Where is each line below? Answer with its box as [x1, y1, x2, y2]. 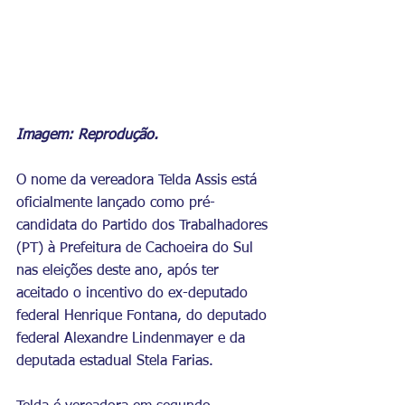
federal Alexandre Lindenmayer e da [16, 331, 250, 346]
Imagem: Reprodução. [16, 127, 158, 143]
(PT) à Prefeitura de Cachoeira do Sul [16, 240, 258, 256]
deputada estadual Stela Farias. [16, 353, 218, 369]
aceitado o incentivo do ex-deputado [16, 286, 252, 301]
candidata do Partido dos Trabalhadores [16, 218, 272, 233]
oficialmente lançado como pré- [16, 195, 215, 211]
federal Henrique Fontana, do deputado [16, 308, 271, 324]
